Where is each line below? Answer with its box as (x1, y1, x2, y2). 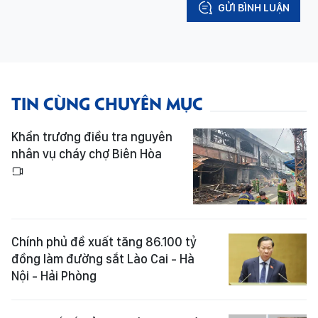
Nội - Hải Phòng (11, 268, 97, 283)
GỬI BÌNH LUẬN (218, 1, 290, 15)
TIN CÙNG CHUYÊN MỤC (11, 91, 203, 115)
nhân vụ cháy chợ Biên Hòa (11, 146, 162, 162)
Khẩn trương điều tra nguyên (11, 129, 172, 145)
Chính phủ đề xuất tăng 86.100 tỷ (11, 234, 197, 249)
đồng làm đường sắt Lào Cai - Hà (11, 251, 194, 266)
